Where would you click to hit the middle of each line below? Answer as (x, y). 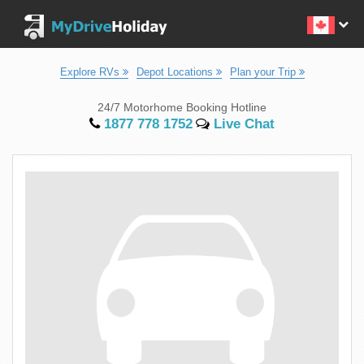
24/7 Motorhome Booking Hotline (182, 107)
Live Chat (242, 124)
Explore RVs (91, 72)
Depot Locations (176, 72)
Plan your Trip (264, 72)
